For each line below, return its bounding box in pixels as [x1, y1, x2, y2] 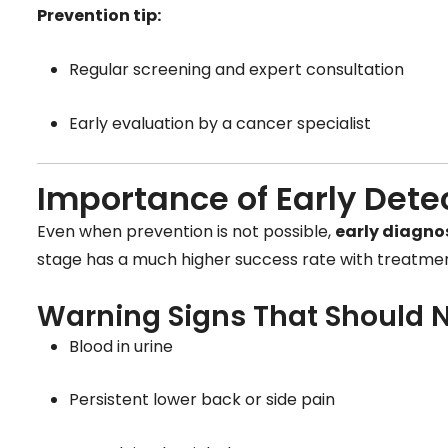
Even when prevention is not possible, [37, 220, 335, 244]
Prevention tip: [37, 4, 161, 28]
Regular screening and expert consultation [69, 58, 404, 81]
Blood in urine [69, 334, 173, 358]
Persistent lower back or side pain [69, 388, 335, 412]
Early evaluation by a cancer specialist [69, 111, 371, 135]
